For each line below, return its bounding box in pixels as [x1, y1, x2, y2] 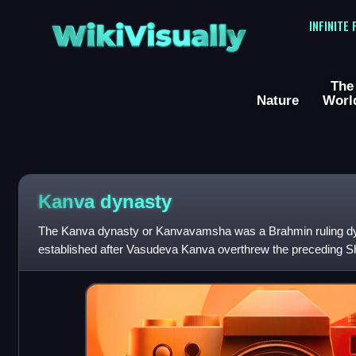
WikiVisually [46, 9, 251, 52]
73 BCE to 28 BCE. [37, 261, 138, 275]
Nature [257, 92, 299, 109]
